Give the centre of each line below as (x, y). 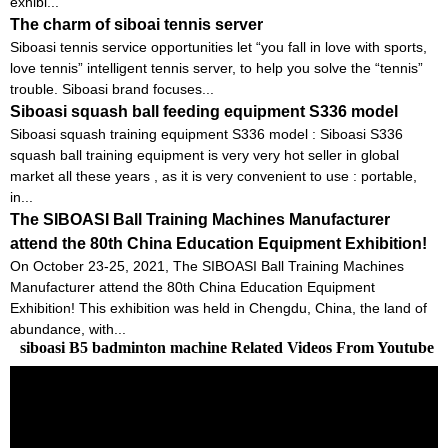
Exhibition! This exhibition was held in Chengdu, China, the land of (218, 307)
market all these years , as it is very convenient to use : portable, (213, 175)
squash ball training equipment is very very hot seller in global (204, 154)
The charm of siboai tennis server (136, 24)
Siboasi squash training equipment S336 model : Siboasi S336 (206, 133)
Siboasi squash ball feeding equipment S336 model (204, 111)
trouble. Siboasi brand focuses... (112, 88)
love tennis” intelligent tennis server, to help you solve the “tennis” (216, 67)
